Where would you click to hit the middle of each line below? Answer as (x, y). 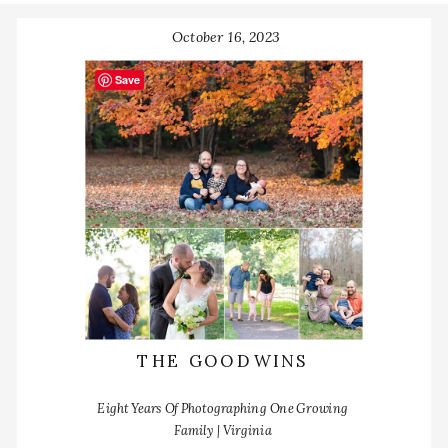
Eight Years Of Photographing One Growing (222, 408)
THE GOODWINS (222, 360)
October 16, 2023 (225, 36)
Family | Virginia (222, 430)
